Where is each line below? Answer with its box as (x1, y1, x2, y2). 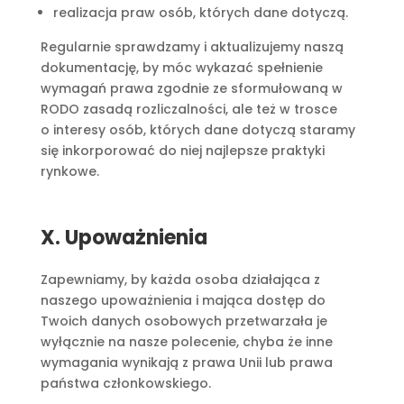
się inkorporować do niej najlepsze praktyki (40, 142, 325, 160)
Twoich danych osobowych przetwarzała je (40, 312, 327, 330)
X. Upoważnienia (40, 224, 207, 252)
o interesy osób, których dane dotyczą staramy (40, 121, 355, 139)
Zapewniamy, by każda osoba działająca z (40, 271, 320, 289)
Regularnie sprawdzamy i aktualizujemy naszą (40, 38, 344, 56)
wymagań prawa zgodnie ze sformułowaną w (40, 79, 343, 97)
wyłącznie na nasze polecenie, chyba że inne (40, 333, 333, 351)
